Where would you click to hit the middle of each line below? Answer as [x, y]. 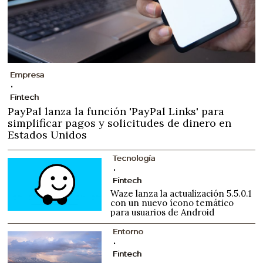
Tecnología [134, 158]
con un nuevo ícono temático [172, 203]
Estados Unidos [48, 134]
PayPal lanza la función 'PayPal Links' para [116, 111]
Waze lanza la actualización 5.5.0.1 [181, 193]
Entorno [128, 231]
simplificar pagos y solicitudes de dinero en [120, 123]
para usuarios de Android [163, 212]
